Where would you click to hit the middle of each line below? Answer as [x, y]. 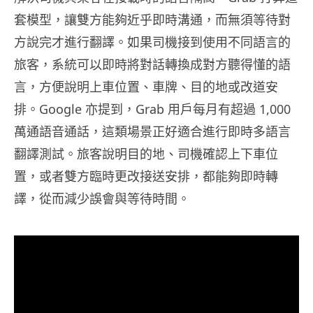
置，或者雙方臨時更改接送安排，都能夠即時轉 [146, 176]
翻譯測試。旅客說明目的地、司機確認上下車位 [146, 153]
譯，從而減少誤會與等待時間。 [102, 198]
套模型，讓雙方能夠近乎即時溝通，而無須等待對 [152, 19]
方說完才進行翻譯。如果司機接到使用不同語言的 [152, 42]
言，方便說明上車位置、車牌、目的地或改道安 [146, 86]
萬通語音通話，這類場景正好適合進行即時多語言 [152, 131]
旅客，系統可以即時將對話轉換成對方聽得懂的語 [152, 64]
